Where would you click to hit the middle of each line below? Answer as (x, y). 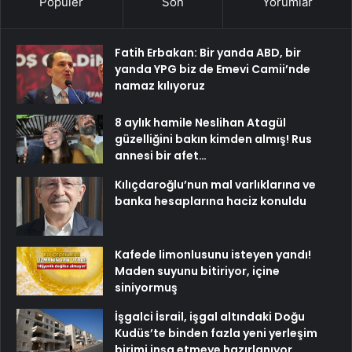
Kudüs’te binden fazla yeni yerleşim (216, 334)
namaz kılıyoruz (160, 86)
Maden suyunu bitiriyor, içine (197, 271)
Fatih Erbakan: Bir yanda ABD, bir (208, 53)
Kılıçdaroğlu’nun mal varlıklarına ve (215, 185)
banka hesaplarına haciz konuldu (211, 202)
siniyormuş (146, 288)
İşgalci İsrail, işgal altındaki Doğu (210, 317)
